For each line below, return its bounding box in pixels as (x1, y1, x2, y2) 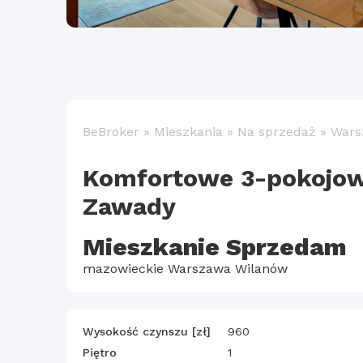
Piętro (83, 346, 117, 360)
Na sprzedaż (237, 124, 316, 140)
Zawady (83, 192, 176, 221)
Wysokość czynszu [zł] (83, 325, 211, 339)
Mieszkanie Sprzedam (83, 233, 347, 262)
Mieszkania (154, 124, 223, 140)
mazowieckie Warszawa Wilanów (83, 261, 288, 277)
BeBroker (83, 124, 139, 140)
